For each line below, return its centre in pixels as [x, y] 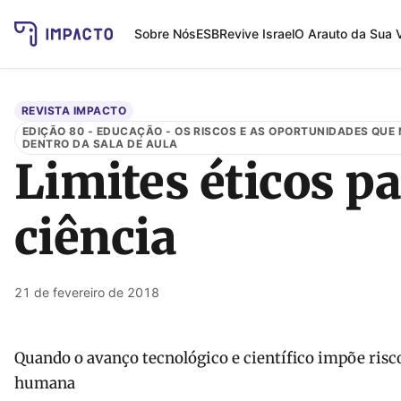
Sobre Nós [165, 33]
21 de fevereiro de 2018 [87, 292]
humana [45, 383]
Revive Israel [256, 33]
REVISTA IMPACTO [74, 111]
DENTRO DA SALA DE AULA [100, 144]
